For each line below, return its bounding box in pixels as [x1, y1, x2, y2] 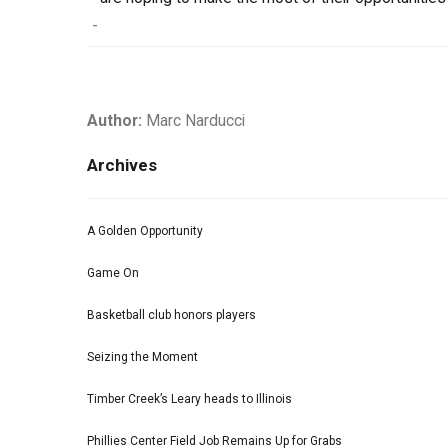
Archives [87, 155, 157, 176]
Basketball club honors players [87, 308, 256, 323]
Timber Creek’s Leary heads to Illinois [87, 392, 292, 407]
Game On [87, 266, 139, 281]
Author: [87, 112, 142, 131]
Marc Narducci [142, 112, 245, 131]
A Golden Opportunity [87, 224, 203, 239]
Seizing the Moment [87, 350, 198, 365]
